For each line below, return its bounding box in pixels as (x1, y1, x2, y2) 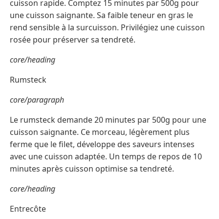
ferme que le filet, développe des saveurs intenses (10, 138, 195, 150)
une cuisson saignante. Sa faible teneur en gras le (10, 9, 193, 21)
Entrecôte (10, 203, 46, 214)
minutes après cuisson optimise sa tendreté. (10, 163, 174, 174)
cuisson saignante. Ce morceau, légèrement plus (10, 126, 190, 137)
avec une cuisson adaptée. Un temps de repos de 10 (10, 151, 202, 162)
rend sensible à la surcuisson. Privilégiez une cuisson (10, 22, 205, 33)
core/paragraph (10, 94, 64, 105)
